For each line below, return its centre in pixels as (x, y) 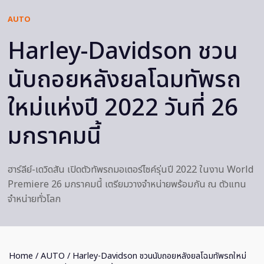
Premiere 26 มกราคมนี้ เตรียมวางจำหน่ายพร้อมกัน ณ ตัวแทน (127, 185)
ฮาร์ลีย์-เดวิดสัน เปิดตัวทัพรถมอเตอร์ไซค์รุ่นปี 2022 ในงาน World (131, 170)
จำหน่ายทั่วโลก (34, 199)
